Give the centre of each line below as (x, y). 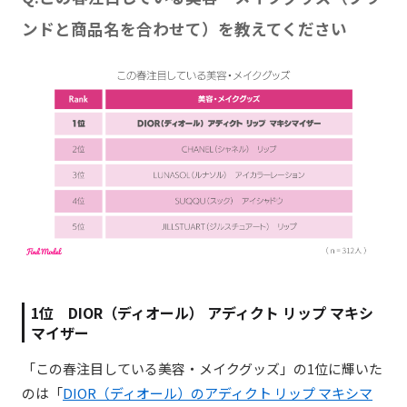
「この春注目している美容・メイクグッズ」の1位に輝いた (202, 368)
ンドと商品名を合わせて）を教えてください (184, 28)
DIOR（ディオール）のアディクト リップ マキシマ (218, 392)
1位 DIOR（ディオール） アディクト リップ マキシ (202, 312)
